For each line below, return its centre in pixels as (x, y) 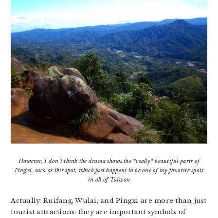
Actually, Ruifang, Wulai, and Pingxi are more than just (109, 200)
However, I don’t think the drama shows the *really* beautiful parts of (109, 161)
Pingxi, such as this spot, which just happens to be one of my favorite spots (109, 170)
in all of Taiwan (109, 179)
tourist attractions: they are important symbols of (99, 212)
